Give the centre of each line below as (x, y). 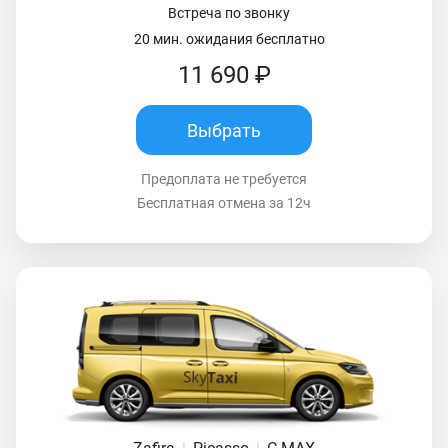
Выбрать (224, 130)
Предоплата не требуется (224, 179)
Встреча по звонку (229, 13)
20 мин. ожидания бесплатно (229, 39)
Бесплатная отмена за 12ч (224, 203)
